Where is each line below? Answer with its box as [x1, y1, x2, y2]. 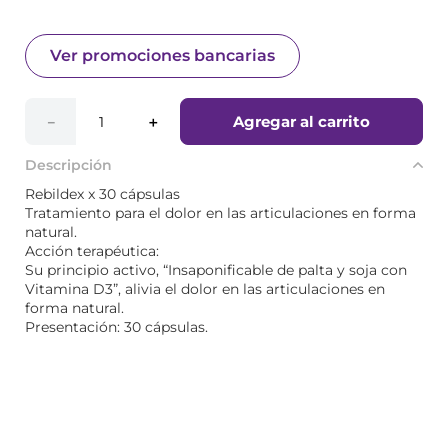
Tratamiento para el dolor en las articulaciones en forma [25, 204, 416, 222]
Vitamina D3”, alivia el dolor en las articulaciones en [25, 280, 385, 298]
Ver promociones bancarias [50, 46, 275, 65]
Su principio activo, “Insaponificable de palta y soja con [25, 261, 407, 279]
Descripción [25, 156, 112, 174]
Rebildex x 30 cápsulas [25, 185, 180, 203]
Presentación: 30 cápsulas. [25, 318, 208, 336]
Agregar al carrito [233, 111, 371, 131]
